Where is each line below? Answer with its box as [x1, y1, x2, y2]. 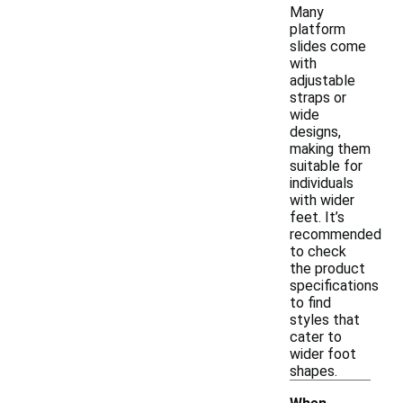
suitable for [290, 157, 363, 175]
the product [290, 260, 365, 277]
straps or [290, 89, 346, 106]
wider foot [290, 345, 356, 363]
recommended [290, 226, 381, 243]
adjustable [290, 72, 355, 89]
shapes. [290, 363, 337, 380]
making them [290, 140, 371, 157]
